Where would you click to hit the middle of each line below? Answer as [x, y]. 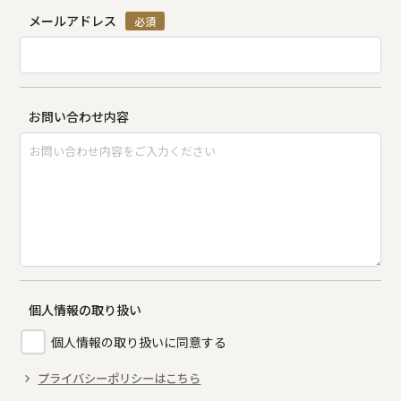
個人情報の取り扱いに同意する [138, 342]
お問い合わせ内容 [79, 117]
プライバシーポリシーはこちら [119, 379]
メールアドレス [73, 21]
